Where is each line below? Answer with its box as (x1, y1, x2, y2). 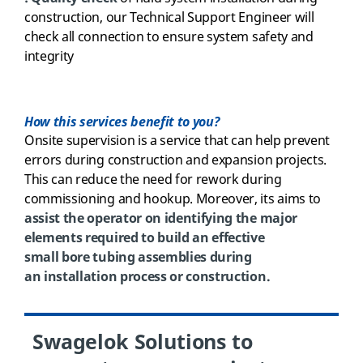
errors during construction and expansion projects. (24, 150, 327, 170)
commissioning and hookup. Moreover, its (24, 189, 275, 209)
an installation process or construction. (24, 267, 271, 287)
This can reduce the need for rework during (24, 169, 282, 190)
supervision (66, 130, 135, 151)
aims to (277, 189, 321, 209)
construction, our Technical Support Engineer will (24, 7, 314, 28)
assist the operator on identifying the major (24, 208, 297, 228)
